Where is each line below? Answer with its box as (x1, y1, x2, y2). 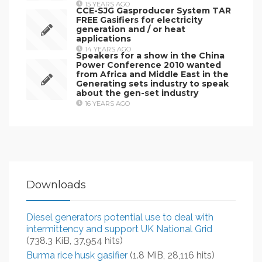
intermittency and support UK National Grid (26, 223, 212, 235)
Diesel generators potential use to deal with (26, 211, 213, 223)
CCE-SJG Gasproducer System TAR (76, 5, 231, 16)
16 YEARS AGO (85, 99, 130, 108)
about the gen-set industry (76, 87, 198, 98)
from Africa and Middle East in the (76, 68, 229, 80)
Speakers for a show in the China (76, 50, 225, 61)
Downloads (26, 178, 86, 191)
